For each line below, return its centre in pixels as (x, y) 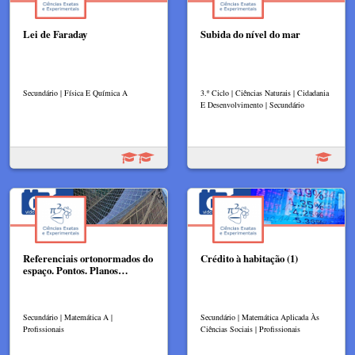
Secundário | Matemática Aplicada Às (260, 317)
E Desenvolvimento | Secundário (252, 105)
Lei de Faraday (55, 34)
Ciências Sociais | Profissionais (250, 328)
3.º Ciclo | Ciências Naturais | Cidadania (265, 93)
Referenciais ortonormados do (88, 259)
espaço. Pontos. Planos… (76, 271)
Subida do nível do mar (250, 34)
